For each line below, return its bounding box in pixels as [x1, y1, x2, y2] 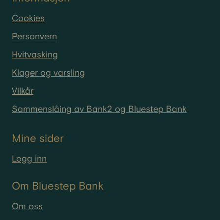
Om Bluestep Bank [12, 179, 104, 194]
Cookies [12, 13, 45, 25]
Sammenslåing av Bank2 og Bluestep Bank [12, 104, 187, 115]
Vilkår [12, 85, 33, 97]
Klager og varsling [12, 67, 85, 79]
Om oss [12, 201, 43, 213]
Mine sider [12, 132, 64, 146]
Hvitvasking [12, 49, 58, 61]
